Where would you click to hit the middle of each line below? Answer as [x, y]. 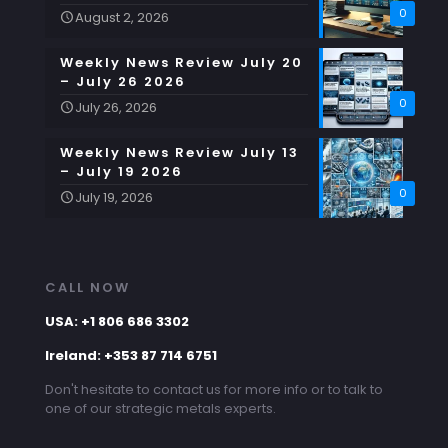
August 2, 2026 [122, 17]
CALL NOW [87, 287]
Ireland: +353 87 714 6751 [131, 355]
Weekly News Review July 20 [181, 62]
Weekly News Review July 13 [179, 152]
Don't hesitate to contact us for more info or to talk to [214, 389]
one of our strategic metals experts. [160, 408]
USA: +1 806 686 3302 [117, 321]
